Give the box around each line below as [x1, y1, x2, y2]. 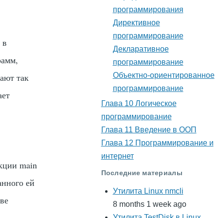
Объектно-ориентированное [112, 71, 215, 80]
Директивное [112, 18, 160, 27]
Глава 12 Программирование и [101, 139, 214, 147]
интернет [101, 152, 134, 161]
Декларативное [112, 45, 169, 54]
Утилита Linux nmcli [112, 187, 183, 196]
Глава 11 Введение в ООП [101, 126, 197, 134]
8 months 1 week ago [112, 200, 186, 209]
